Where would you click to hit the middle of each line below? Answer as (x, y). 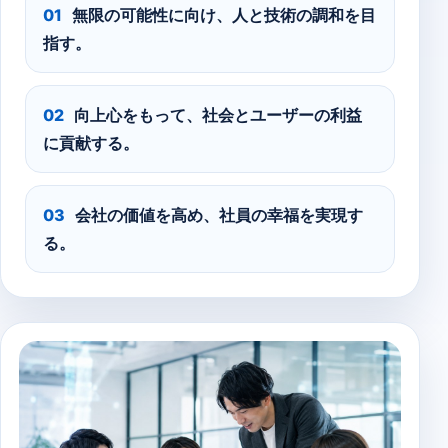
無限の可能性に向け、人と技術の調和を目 (224, 15)
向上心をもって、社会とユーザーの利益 (218, 115)
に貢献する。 (91, 143)
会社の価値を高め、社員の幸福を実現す (219, 215)
